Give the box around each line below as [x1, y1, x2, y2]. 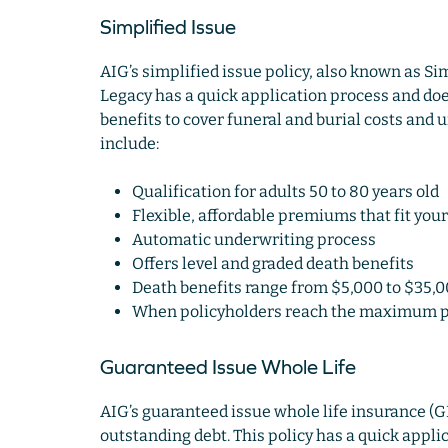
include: [99, 134, 159, 154]
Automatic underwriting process [131, 230, 376, 250]
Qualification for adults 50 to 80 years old [131, 182, 439, 202]
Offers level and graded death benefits [131, 254, 414, 274]
